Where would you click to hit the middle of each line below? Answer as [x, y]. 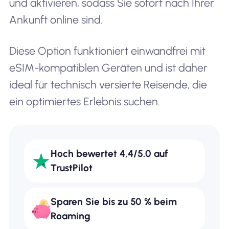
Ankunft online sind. [56, 19]
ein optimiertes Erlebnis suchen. [84, 102]
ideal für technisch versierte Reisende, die [108, 85]
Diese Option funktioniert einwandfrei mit [107, 51]
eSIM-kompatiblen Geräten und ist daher [108, 68]
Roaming [71, 216]
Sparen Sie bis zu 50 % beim [114, 202]
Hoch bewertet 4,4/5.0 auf [110, 154]
